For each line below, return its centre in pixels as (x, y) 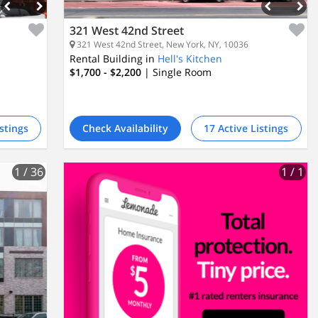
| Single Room (178, 72)
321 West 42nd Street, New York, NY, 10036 (162, 44)
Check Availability (126, 128)
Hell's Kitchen (190, 59)
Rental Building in (113, 59)
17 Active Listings (246, 128)
